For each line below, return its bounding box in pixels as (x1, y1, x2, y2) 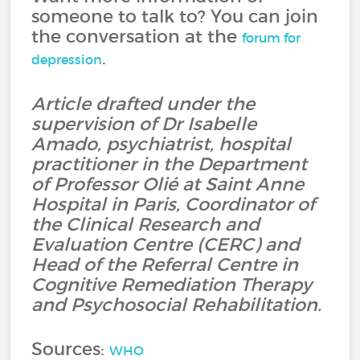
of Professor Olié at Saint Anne (31, 173, 305, 195)
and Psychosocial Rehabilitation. (31, 293, 322, 316)
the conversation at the (31, 25, 243, 47)
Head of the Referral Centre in (31, 253, 299, 276)
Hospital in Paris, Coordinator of (31, 193, 316, 215)
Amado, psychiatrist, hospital (31, 133, 292, 155)
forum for (242, 30, 301, 46)
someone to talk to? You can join (31, 5, 319, 27)
